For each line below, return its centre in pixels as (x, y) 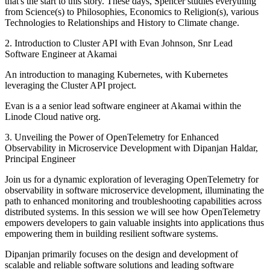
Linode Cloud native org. (53, 116)
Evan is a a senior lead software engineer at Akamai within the (123, 105)
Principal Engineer (40, 159)
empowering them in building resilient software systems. (111, 233)
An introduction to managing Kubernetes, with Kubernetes (116, 74)
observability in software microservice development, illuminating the (134, 190)
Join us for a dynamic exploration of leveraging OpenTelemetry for (132, 179)
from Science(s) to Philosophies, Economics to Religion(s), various (132, 11)
